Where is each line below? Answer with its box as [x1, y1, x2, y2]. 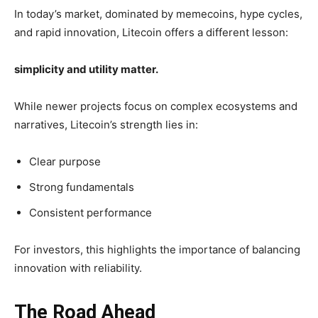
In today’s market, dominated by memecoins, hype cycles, [14, 7, 302, 21]
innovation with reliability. [14, 261, 142, 275]
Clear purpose [29, 155, 101, 169]
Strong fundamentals [29, 180, 134, 194]
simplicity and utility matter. [14, 62, 158, 77]
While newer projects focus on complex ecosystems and [14, 99, 297, 114]
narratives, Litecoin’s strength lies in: [14, 118, 198, 132]
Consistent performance [29, 206, 152, 220]
